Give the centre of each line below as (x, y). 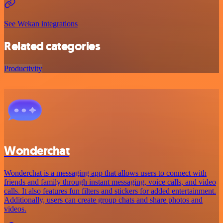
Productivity (23, 69)
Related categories (52, 47)
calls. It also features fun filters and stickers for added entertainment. (110, 191)
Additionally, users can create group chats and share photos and (103, 200)
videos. (15, 209)
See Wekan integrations (41, 24)
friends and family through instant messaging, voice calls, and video (110, 182)
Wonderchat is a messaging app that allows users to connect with (105, 173)
